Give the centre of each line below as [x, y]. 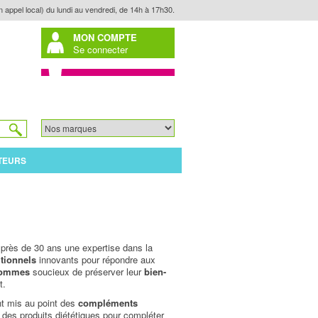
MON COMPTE [105, 37]
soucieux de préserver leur [87, 271]
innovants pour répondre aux [95, 259]
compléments [108, 302]
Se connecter [100, 49]
